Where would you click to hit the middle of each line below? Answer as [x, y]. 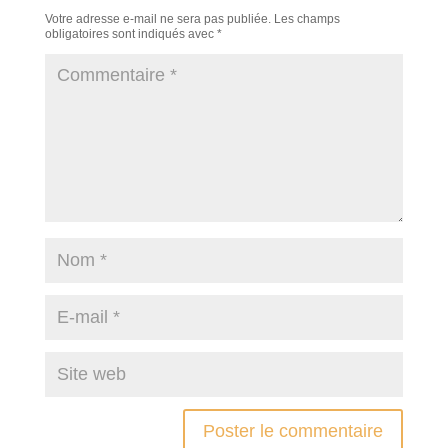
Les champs [306, 19]
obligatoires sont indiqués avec [130, 34]
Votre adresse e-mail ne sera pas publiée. [157, 19]
